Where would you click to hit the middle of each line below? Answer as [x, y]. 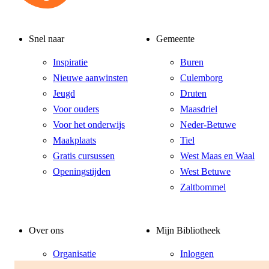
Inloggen [197, 253]
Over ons [46, 230]
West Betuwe [205, 172]
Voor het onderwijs [89, 125]
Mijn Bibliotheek [188, 230]
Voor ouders [76, 109]
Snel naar [47, 38]
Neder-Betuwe [208, 125]
